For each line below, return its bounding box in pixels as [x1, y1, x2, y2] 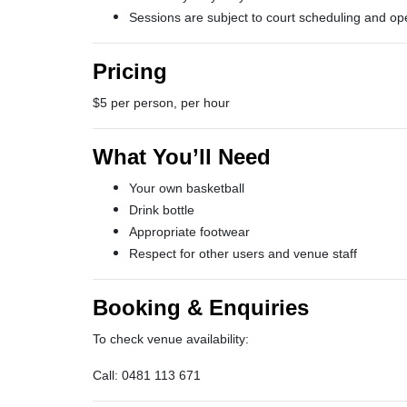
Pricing [93, 59, 167, 84]
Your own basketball [129, 181, 244, 195]
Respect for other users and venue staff [129, 246, 357, 261]
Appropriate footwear [129, 224, 250, 239]
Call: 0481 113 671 [93, 368, 201, 382]
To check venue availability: [93, 332, 249, 346]
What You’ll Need [93, 144, 271, 169]
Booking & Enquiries [93, 295, 309, 320]
